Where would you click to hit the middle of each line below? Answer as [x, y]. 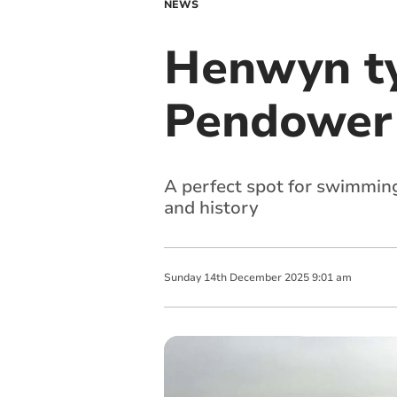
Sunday [182, 277]
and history [211, 208]
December [255, 277]
